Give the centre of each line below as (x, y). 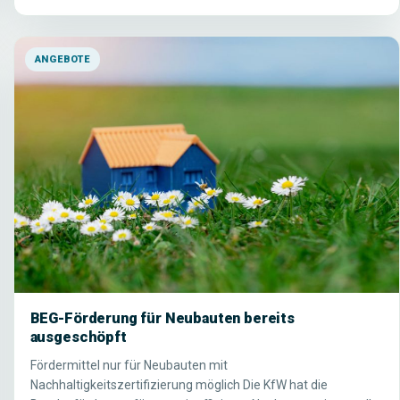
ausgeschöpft (78, 337)
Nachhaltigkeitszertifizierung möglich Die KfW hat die (179, 385)
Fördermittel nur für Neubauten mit (129, 366)
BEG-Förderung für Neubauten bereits (162, 319)
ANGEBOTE (62, 59)
